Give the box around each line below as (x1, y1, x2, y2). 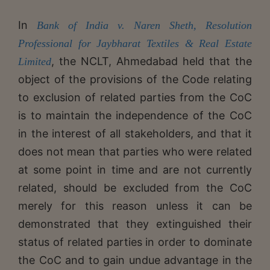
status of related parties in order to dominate (18, 235, 252, 248)
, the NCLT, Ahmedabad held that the (51, 54, 252, 67)
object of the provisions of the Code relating (18, 72, 252, 86)
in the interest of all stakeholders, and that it (18, 127, 252, 140)
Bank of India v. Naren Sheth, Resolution (37, 19, 252, 31)
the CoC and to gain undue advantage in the (18, 253, 252, 266)
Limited (18, 55, 51, 67)
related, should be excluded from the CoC (18, 181, 252, 194)
